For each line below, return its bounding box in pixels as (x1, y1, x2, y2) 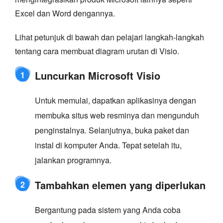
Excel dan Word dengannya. (15, 7, 115, 19)
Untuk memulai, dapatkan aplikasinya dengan (35, 95, 196, 107)
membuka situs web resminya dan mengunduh (35, 110, 199, 121)
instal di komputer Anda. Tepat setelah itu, (35, 139, 182, 151)
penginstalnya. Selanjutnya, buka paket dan (35, 124, 189, 136)
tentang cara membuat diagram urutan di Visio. (15, 45, 179, 57)
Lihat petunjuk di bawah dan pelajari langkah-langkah (15, 31, 204, 43)
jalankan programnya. (35, 154, 111, 166)
